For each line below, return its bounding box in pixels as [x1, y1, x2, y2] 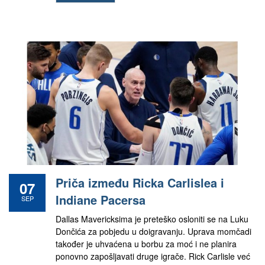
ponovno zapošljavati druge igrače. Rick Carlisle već [56, 250, 250, 262]
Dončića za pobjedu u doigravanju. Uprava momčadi [56, 225, 251, 237]
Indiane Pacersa [56, 191, 146, 208]
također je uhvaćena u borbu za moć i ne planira [56, 238, 237, 250]
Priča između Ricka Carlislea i [56, 174, 224, 191]
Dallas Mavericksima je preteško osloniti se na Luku [56, 213, 248, 225]
